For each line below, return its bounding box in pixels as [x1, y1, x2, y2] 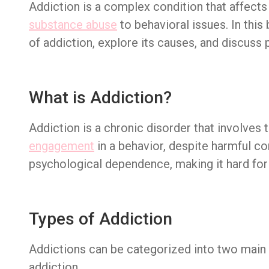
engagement [29, 139, 94, 153]
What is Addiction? [29, 88, 172, 107]
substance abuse [29, 17, 117, 32]
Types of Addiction [29, 209, 172, 229]
